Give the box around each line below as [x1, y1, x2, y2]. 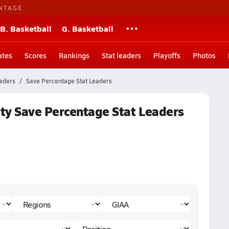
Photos [193, 50, 216, 60]
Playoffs [153, 50, 180, 60]
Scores [25, 50, 47, 60]
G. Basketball [62, 22, 113, 34]
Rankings [59, 50, 89, 60]
